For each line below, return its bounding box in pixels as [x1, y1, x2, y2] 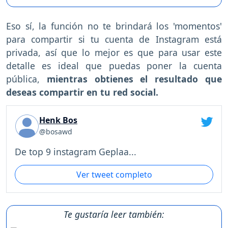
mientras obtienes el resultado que [40, 73, 222, 85]
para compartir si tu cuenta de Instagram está [6, 33, 222, 46]
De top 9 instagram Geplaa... [15, 146, 136, 158]
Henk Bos [39, 115, 77, 126]
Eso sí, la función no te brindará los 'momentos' [6, 20, 222, 33]
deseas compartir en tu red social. [6, 86, 158, 99]
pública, [6, 73, 40, 85]
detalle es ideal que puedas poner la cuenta [6, 60, 222, 72]
